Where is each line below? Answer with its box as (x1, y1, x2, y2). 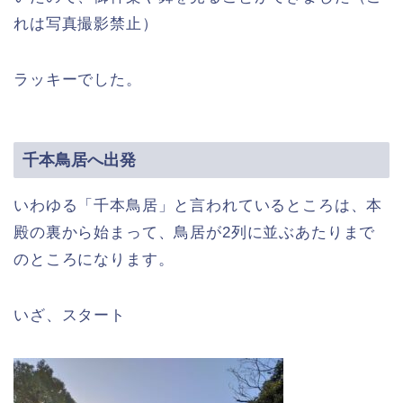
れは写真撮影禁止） (13, 14, 158, 32)
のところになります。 (13, 251, 175, 269)
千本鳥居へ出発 (22, 150, 136, 170)
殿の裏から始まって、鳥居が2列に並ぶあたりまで (13, 224, 376, 242)
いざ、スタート (13, 307, 126, 325)
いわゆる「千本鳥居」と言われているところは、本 (13, 197, 383, 215)
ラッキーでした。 (13, 70, 142, 88)
